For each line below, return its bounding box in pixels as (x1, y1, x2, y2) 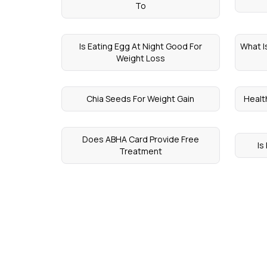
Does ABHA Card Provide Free (82, 133, 199, 145)
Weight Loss (116, 52, 165, 64)
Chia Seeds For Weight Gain (86, 93, 195, 105)
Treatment (119, 145, 162, 157)
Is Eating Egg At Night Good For (79, 41, 202, 52)
